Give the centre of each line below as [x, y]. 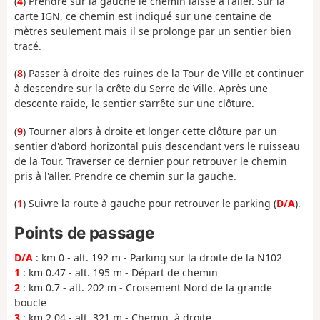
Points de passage [84, 232]
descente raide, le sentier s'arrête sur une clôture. [134, 104]
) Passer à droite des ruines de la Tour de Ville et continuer [163, 74]
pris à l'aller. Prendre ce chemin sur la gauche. [125, 176]
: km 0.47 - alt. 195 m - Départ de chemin [119, 273]
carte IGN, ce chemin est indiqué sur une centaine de [143, 16]
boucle [30, 303]
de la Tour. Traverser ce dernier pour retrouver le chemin [151, 161]
